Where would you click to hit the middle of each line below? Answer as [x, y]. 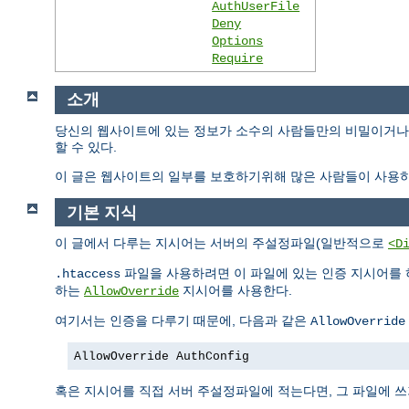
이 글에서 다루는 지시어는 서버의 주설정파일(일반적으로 [221, 243]
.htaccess [88, 274]
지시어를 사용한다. [236, 291]
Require [238, 58]
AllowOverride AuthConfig [162, 357]
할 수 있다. [86, 147]
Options [238, 41]
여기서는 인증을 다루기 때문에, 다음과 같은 [183, 321]
